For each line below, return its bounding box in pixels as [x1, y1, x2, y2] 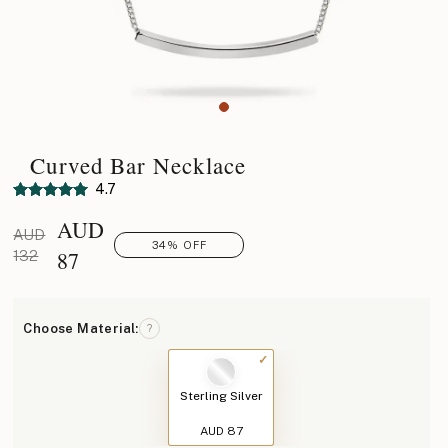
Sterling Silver [179, 389, 263, 403]
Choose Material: [23, 320, 139, 336]
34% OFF [151, 239, 207, 251]
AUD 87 [199, 423, 243, 438]
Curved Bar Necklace [30, 150, 246, 180]
